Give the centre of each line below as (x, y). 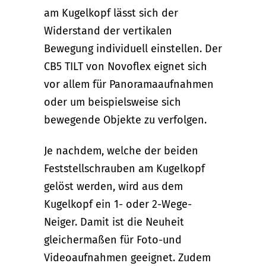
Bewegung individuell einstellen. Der (133, 49)
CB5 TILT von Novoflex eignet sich (126, 67)
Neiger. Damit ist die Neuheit (114, 222)
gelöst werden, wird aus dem (113, 187)
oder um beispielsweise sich (113, 102)
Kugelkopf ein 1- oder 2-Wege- (118, 205)
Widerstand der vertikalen (108, 31)
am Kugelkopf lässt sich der (111, 13)
